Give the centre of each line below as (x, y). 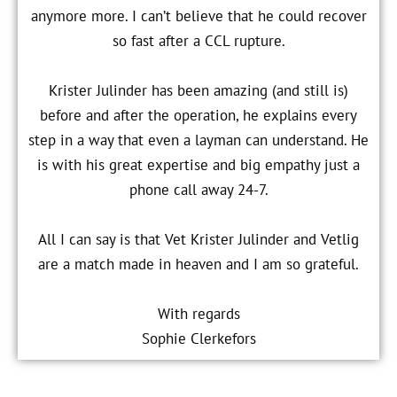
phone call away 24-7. (198, 189)
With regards (198, 313)
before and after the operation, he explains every (198, 115)
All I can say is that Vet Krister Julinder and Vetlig (198, 239)
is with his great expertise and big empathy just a (198, 164)
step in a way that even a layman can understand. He (198, 140)
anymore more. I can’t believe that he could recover (198, 16)
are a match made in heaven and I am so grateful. (198, 264)
